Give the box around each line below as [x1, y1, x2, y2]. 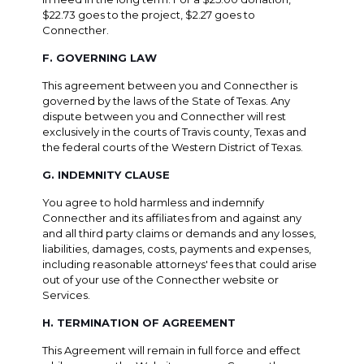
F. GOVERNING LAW [42, 50, 158, 64]
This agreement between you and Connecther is [42, 78, 298, 92]
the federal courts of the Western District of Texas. [42, 140, 304, 154]
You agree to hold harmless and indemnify [42, 195, 265, 209]
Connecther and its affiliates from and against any [42, 210, 302, 224]
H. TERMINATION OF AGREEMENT [42, 315, 236, 329]
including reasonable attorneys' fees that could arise [42, 257, 318, 271]
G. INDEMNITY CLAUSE [42, 167, 171, 181]
